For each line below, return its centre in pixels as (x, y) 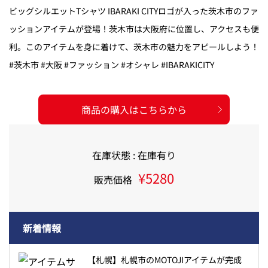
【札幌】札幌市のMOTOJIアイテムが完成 (165, 259)
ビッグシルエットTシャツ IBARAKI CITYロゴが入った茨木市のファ (134, 10)
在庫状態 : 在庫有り (134, 155)
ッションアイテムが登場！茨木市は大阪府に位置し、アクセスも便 (134, 28)
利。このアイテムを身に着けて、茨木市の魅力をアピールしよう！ (134, 46)
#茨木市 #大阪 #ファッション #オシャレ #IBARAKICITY (112, 64)
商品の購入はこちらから (134, 109)
